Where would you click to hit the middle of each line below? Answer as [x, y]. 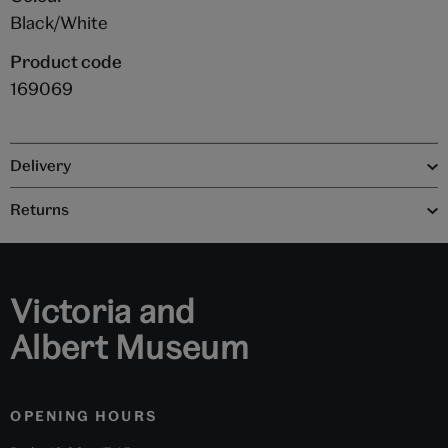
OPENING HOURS [84, 415]
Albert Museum [129, 346]
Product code [65, 61]
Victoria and [102, 310]
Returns [39, 208]
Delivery [40, 164]
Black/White [58, 22]
